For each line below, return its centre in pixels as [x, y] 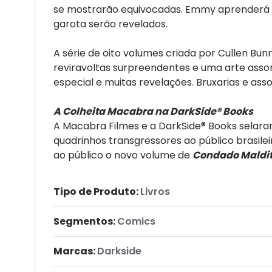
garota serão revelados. [110, 24]
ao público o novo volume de [123, 155]
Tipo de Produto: [96, 191]
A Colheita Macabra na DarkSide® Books [153, 111]
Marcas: [74, 251]
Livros [155, 191]
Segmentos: [84, 221]
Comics [136, 221]
